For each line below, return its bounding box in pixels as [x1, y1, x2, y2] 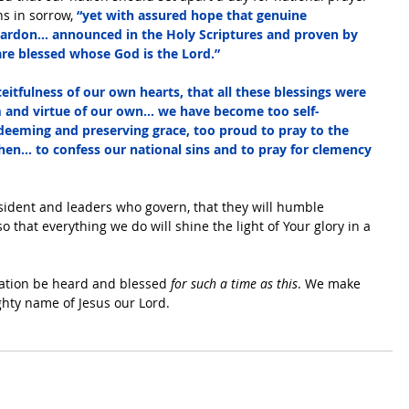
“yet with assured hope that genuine [73, 6, 310, 24]
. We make [298, 275, 364, 292]
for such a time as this [171, 275, 298, 292]
